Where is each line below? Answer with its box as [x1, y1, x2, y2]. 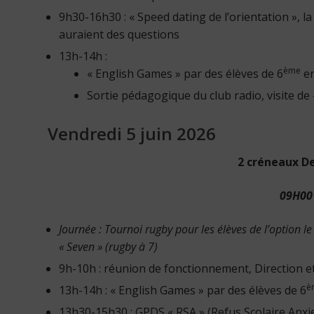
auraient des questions [59, 27, 179, 43]
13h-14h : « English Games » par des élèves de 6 [59, 282, 306, 298]
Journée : [59, 221, 104, 237]
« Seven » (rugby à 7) [59, 238, 158, 254]
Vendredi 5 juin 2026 [48, 122, 216, 146]
